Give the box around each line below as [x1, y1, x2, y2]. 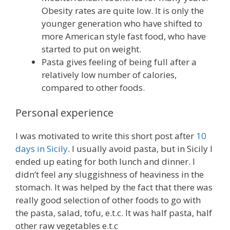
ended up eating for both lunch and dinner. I [15, 156, 195, 168]
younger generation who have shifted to [42, 17, 202, 29]
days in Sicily [15, 143, 68, 155]
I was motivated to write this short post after [15, 130, 196, 142]
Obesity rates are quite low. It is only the [42, 4, 204, 16]
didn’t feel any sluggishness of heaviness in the [15, 168, 204, 181]
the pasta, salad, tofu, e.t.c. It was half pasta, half [15, 207, 212, 219]
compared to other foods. [42, 81, 145, 93]
